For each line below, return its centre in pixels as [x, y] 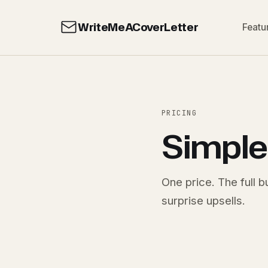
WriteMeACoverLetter [138, 27]
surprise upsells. [203, 201]
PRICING [179, 113]
